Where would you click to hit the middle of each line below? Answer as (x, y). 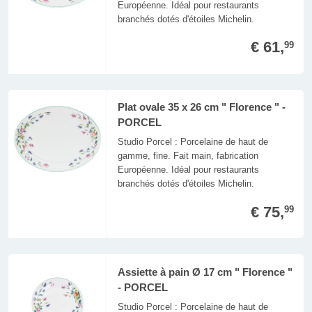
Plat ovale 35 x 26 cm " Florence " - (201, 108)
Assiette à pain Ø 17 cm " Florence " (205, 272)
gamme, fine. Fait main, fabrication (188, 156)
